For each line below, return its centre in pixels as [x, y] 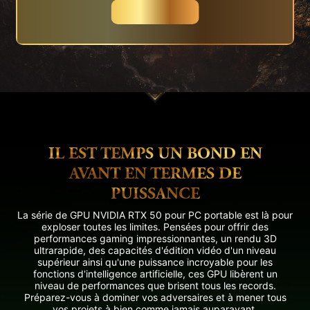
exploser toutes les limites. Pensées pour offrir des [155, 227]
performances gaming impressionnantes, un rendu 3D [155, 239]
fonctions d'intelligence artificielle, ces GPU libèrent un [155, 274]
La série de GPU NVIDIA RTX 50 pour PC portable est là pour [155, 215]
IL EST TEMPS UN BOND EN [155, 154]
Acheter [155, 12]
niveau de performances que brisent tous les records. [155, 286]
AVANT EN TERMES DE [155, 174]
